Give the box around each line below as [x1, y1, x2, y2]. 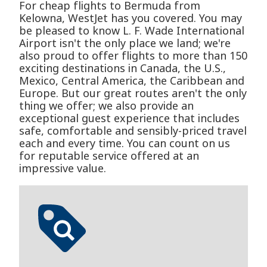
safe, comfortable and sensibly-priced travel [19, 123, 247, 138]
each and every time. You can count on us [19, 136, 230, 151]
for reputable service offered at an [19, 148, 199, 163]
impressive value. [19, 161, 106, 176]
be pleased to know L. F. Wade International [19, 23, 244, 38]
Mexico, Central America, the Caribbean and [19, 73, 244, 88]
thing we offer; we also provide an [19, 98, 194, 113]
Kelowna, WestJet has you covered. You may [19, 11, 242, 26]
